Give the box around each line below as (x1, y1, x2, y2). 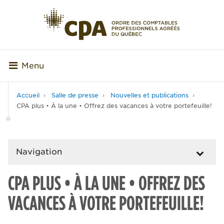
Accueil (16, 91, 39, 99)
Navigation (16, 147, 62, 157)
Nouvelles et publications (110, 91, 188, 99)
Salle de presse (51, 91, 98, 99)
